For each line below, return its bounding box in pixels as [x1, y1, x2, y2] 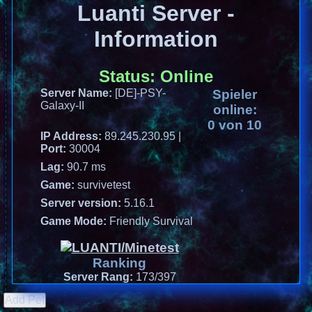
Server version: [40, 196, 124, 209]
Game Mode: [40, 214, 109, 227]
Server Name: [40, 86, 115, 99]
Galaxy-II [40, 99, 84, 111]
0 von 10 [208, 117, 262, 132]
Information [94, 26, 218, 52]
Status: [99, 67, 160, 86]
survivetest [77, 178, 130, 191]
